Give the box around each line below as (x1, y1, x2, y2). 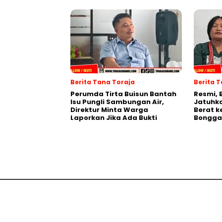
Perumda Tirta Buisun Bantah (70, 89, 176, 99)
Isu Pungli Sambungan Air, (70, 97, 164, 107)
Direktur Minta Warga (70, 105, 148, 114)
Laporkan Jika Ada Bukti (70, 113, 157, 122)
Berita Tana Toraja (70, 78, 135, 86)
